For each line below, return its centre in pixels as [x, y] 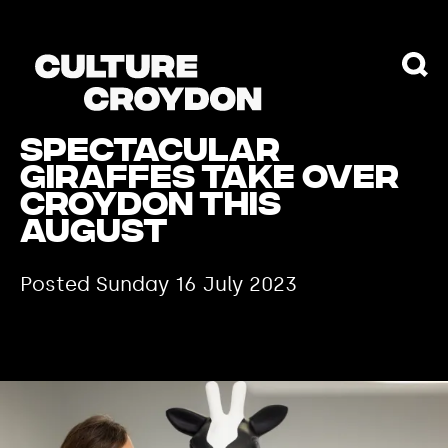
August [94, 234]
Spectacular [150, 153]
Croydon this [150, 207]
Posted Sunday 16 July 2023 [158, 284]
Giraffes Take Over [209, 180]
